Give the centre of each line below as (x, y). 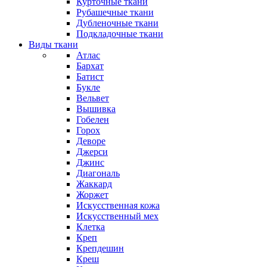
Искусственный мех (117, 216)
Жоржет (92, 195)
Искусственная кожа (118, 205)
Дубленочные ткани (117, 23)
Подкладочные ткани (120, 34)
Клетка (91, 227)
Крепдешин (100, 248)
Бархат (90, 66)
